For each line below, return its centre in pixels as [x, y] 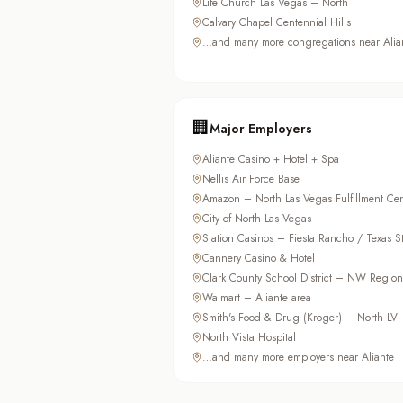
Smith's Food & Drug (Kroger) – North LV [300, 318]
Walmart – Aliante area [257, 298]
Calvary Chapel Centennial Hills [277, 23]
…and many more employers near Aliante [298, 358]
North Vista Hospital [249, 338]
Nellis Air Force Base [251, 179]
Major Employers [261, 129]
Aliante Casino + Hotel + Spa [271, 160]
